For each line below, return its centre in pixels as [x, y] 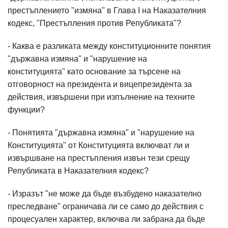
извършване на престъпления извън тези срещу [99, 158]
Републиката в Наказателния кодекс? [78, 171]
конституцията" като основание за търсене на [94, 72]
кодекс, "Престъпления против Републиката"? [94, 23]
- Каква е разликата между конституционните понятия [109, 46]
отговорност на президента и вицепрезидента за [100, 84]
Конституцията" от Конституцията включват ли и [98, 145]
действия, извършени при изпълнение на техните [101, 97]
